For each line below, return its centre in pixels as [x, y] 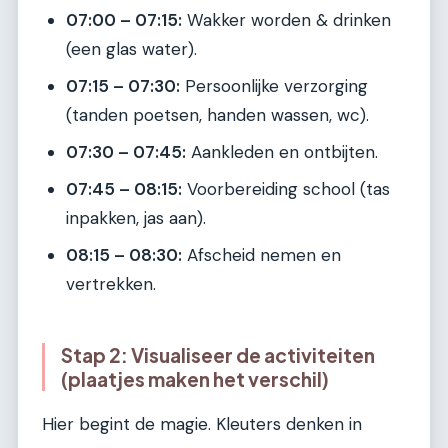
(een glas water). [131, 49]
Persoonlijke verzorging [274, 86]
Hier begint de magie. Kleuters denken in [202, 423]
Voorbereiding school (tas [286, 189]
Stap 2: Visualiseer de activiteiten [218, 355]
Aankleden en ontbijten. [282, 152]
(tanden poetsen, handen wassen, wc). [217, 115]
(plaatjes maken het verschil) [195, 379]
